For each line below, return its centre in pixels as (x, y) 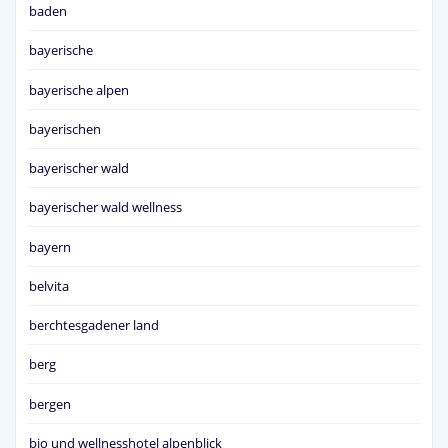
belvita (49, 285)
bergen (50, 403)
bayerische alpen (79, 89)
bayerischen (65, 128)
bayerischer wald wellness (105, 207)
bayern (50, 246)
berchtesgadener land (94, 325)
